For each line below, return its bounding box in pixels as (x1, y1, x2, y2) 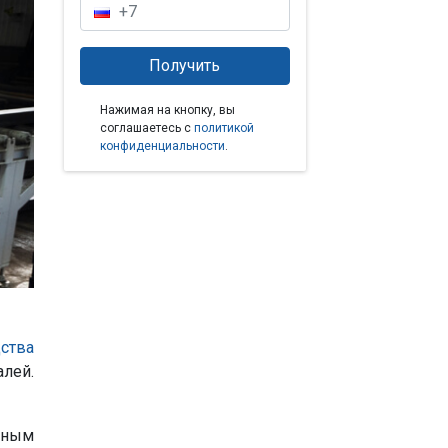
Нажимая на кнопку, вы (99, 102, 235, 117)
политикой (193, 120, 254, 135)
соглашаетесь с (99, 120, 194, 135)
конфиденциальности (99, 138, 225, 153)
